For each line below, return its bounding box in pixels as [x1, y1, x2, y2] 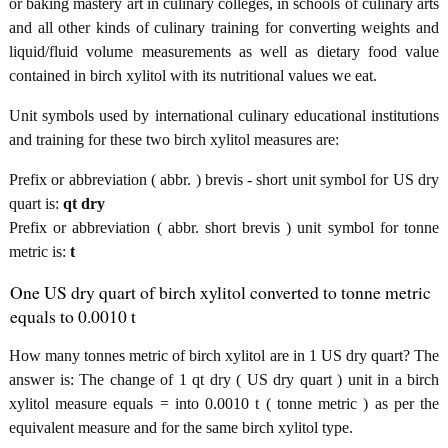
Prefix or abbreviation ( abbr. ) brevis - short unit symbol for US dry [9, 170, 439, 188]
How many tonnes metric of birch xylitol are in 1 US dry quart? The [9, 346, 439, 364]
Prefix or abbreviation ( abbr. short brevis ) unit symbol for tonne [9, 218, 439, 236]
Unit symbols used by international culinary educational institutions [9, 106, 439, 124]
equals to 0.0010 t [10, 303, 136, 328]
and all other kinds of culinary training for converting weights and [9, 18, 439, 36]
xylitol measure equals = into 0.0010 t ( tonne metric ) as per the [9, 394, 439, 412]
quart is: [9, 194, 63, 212]
